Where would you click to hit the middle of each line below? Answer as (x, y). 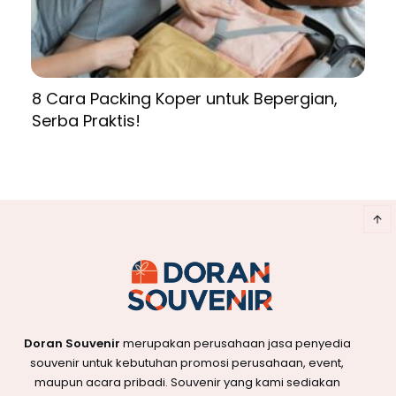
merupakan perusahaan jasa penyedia (235, 344)
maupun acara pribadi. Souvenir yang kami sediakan (187, 383)
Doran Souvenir (72, 344)
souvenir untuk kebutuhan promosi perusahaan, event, (187, 363)
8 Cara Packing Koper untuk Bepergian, (185, 99)
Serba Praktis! (86, 121)
